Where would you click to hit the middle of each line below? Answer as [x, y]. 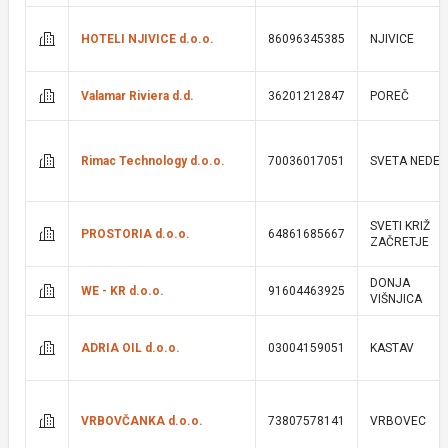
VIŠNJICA [396, 299]
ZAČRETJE [399, 242]
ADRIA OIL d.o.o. [130, 348]
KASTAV [392, 348]
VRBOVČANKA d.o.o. [142, 421]
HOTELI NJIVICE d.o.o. [147, 39]
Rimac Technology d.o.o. [153, 161]
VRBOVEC [398, 421]
